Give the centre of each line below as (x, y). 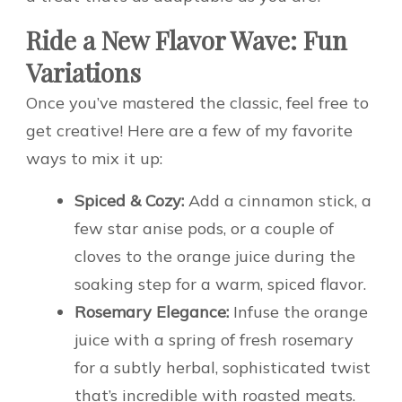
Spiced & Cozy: (129, 201)
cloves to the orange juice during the (215, 257)
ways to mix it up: (94, 159)
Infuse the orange (298, 312)
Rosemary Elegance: (152, 312)
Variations (83, 73)
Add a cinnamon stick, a (278, 201)
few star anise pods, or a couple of (204, 229)
